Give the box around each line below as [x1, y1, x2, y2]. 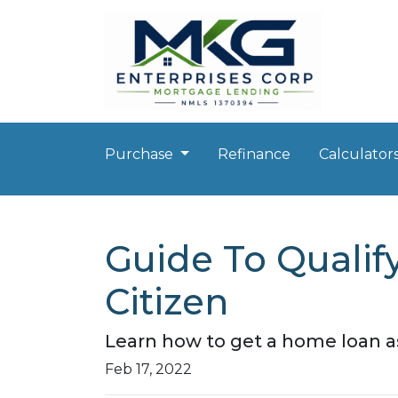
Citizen [105, 280, 228, 323]
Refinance [217, 146, 291, 163]
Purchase [105, 146, 177, 163]
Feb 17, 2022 [105, 361, 192, 378]
